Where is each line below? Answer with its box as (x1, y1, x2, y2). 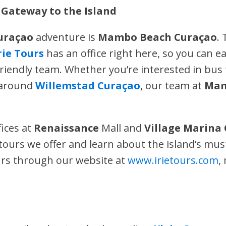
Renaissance (34, 121, 99, 135)
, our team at (140, 79, 205, 92)
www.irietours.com (128, 153, 219, 167)
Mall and (99, 121, 145, 135)
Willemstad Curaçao (35, 79, 141, 92)
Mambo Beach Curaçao (98, 30, 217, 44)
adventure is (33, 30, 98, 44)
